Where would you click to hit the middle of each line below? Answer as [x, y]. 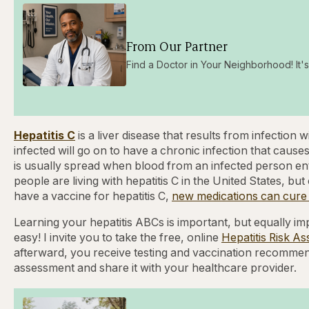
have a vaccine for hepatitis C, [93, 197]
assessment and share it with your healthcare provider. [155, 268]
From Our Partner [177, 47]
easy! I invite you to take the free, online [118, 238]
